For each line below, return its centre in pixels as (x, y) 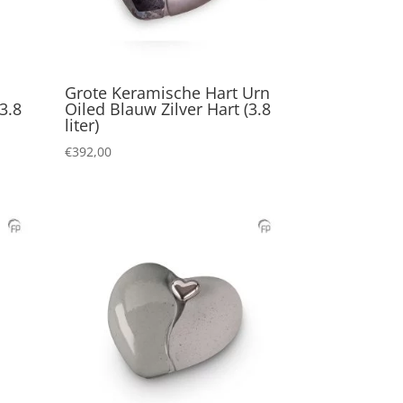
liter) (82, 125)
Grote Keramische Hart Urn (168, 93)
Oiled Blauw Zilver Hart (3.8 (168, 109)
